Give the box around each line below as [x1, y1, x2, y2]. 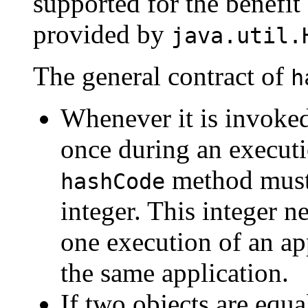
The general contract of [33, 61, 291, 91]
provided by [33, 19, 171, 49]
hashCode [60, 169, 165, 195]
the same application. [60, 258, 289, 288]
